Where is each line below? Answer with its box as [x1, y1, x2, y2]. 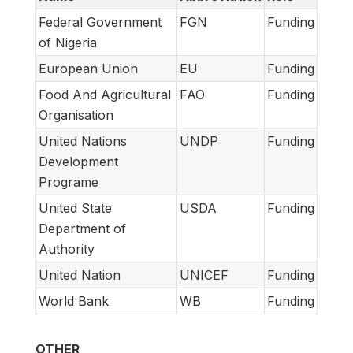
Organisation [39, 107, 113, 124]
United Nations [39, 133, 127, 150]
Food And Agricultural [39, 87, 171, 103]
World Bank [39, 293, 109, 310]
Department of [39, 221, 126, 237]
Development [39, 154, 118, 170]
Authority [39, 241, 95, 258]
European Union [39, 61, 138, 77]
